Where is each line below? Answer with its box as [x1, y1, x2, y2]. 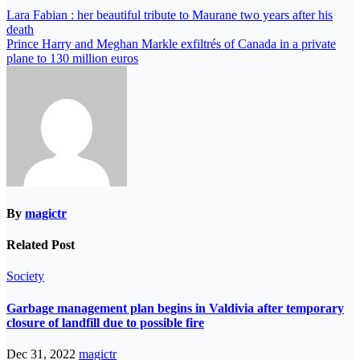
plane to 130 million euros [6, 51, 138, 65]
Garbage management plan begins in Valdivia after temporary [6, 301, 344, 315]
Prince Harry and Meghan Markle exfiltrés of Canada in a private [6, 36, 336, 51]
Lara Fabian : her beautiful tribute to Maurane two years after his [6, 7, 333, 22]
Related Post [6, 238, 75, 252]
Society [6, 269, 44, 284]
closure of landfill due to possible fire [6, 315, 204, 329]
